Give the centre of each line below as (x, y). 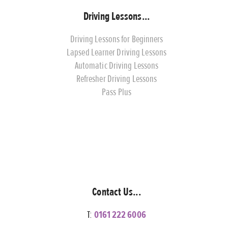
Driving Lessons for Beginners (117, 39)
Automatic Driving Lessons (117, 66)
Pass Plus (117, 92)
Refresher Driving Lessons (117, 79)
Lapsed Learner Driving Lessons (117, 52)
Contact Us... (117, 192)
